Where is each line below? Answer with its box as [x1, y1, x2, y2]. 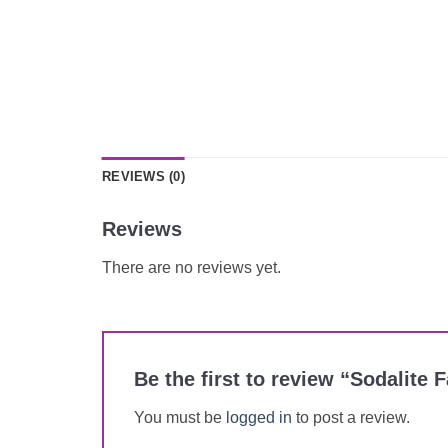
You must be [134, 409, 226, 427]
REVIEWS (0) [102, 169, 185, 185]
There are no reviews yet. [102, 259, 281, 277]
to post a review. [292, 409, 410, 427]
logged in [226, 409, 292, 427]
